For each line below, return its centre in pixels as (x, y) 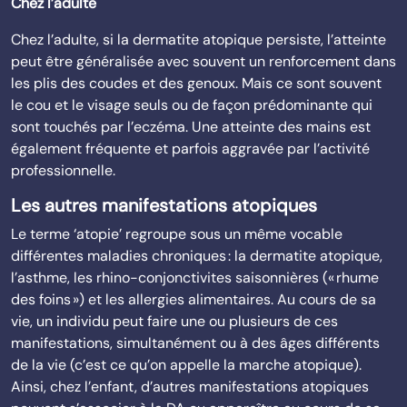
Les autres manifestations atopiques (164, 205)
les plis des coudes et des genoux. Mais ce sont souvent (196, 83)
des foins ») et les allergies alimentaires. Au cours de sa (194, 299)
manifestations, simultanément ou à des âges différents (195, 343)
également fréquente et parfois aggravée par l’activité (190, 149)
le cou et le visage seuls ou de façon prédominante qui (192, 105)
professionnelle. (63, 170)
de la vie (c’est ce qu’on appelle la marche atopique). (186, 365)
